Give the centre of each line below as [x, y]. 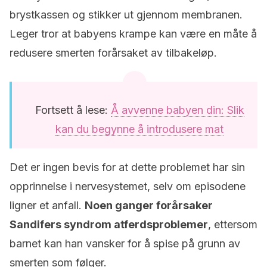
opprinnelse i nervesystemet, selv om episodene [128, 186]
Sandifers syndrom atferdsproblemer [109, 224]
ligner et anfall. [47, 205]
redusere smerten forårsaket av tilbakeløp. [113, 53]
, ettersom [233, 224]
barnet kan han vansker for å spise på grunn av [125, 243]
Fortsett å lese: [73, 110]
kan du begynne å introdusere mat [139, 129]
